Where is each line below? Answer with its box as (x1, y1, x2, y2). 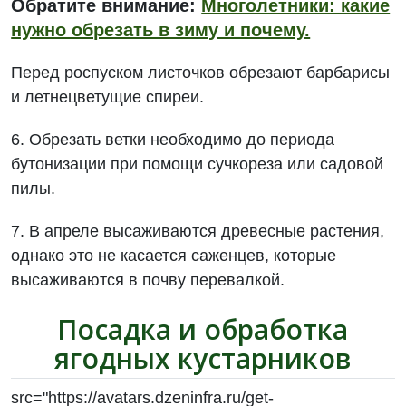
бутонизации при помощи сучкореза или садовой (11, 155, 384, 173)
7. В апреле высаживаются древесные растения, (11, 222, 385, 240)
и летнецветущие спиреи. (11, 88, 205, 106)
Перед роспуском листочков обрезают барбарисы (11, 63, 391, 82)
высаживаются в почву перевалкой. (11, 271, 285, 289)
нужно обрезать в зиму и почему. (11, 20, 311, 40)
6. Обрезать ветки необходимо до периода (11, 130, 335, 149)
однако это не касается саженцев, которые (11, 246, 337, 265)
